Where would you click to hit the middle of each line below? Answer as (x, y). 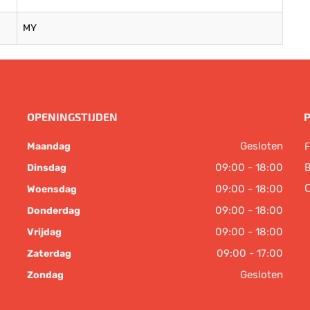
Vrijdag (44, 232)
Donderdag (54, 210)
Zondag (45, 275)
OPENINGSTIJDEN (72, 116)
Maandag (49, 146)
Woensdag (52, 189)
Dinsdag (47, 167)
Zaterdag (49, 253)
